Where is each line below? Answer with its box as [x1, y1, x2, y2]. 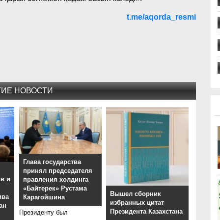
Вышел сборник [110, 190, 161, 198]
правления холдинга [23, 176, 88, 184]
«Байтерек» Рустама [23, 185, 87, 192]
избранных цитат [110, 199, 164, 207]
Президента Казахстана [110, 208, 183, 216]
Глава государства [23, 158, 81, 166]
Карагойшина [23, 193, 65, 201]
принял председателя [23, 167, 92, 175]
